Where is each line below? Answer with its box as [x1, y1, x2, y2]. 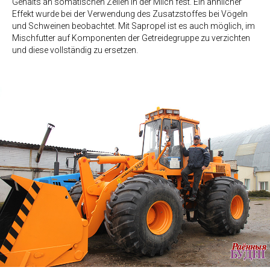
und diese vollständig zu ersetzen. [12, 45, 138, 55]
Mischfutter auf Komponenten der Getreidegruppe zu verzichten [12, 33, 250, 43]
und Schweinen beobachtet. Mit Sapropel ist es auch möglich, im [12, 21, 255, 31]
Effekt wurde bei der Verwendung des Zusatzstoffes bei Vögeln [12, 9, 248, 19]
